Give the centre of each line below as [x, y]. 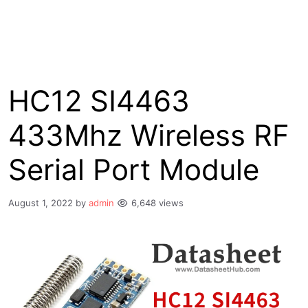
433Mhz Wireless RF [149, 135]
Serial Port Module [134, 169]
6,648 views [157, 202]
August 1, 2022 [41, 202]
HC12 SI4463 [99, 101]
